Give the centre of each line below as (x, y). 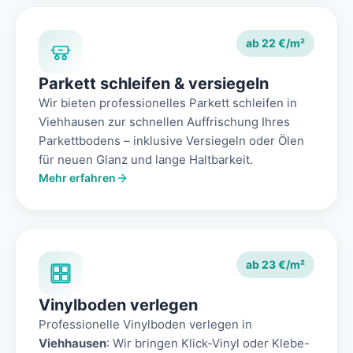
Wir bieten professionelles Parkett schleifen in (168, 103)
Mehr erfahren (77, 178)
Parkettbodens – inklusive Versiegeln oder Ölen (171, 141)
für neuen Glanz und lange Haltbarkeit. (146, 160)
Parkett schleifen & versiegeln (154, 84)
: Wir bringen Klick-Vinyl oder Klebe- (208, 344)
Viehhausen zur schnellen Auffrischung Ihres (164, 122)
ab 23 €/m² (275, 265)
